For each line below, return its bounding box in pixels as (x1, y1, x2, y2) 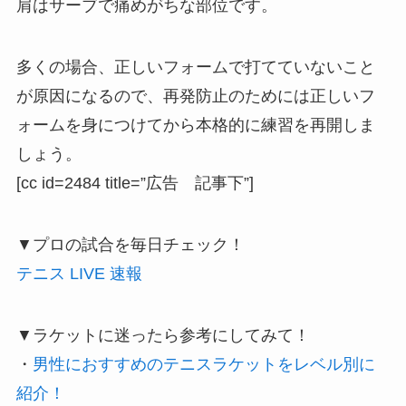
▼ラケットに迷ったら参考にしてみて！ (15, 325, 310, 344)
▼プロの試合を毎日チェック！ (15, 235, 261, 254)
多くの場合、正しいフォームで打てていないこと (15, 58, 375, 77)
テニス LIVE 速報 (15, 264, 142, 283)
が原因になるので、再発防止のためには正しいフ (15, 87, 375, 106)
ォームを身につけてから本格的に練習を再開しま (15, 116, 375, 135)
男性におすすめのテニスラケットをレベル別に (32, 354, 375, 373)
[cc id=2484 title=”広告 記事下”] (15, 174, 254, 193)
